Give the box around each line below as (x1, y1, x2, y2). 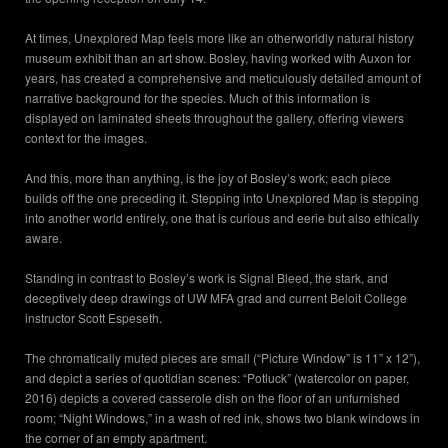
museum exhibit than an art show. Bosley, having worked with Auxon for (25, 49, 411, 67)
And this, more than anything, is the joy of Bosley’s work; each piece (25, 169, 391, 187)
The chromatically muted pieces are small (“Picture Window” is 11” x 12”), (25, 349, 420, 367)
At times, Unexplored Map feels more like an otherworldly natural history (25, 29, 414, 47)
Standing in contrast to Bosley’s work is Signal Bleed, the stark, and (25, 269, 388, 287)
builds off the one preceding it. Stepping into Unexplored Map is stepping (25, 189, 419, 207)
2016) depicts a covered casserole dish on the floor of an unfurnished (25, 389, 400, 407)
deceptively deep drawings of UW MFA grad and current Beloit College (25, 289, 407, 307)
